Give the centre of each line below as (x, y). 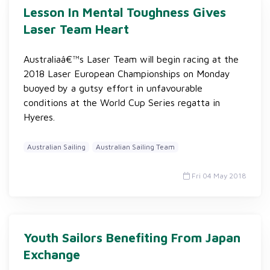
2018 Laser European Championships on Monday (127, 74)
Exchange (52, 254)
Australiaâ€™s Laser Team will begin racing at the (131, 59)
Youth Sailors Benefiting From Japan (132, 237)
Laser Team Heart (76, 29)
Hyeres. (39, 117)
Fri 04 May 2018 (218, 176)
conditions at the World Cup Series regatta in (122, 102)
